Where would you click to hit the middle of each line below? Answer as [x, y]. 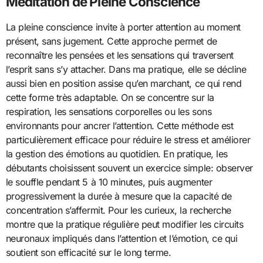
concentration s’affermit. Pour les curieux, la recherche [118, 210]
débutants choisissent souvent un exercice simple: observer [129, 168]
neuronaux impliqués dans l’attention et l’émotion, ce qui [122, 238]
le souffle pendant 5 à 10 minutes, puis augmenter [109, 182]
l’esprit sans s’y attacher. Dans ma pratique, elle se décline [126, 69]
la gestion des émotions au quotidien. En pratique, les [117, 154]
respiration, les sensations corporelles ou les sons [109, 111]
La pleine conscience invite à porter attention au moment [123, 27]
